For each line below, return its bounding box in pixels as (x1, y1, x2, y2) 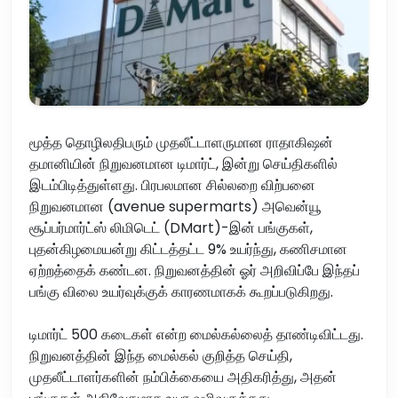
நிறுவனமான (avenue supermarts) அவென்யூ (29, 195, 322, 217)
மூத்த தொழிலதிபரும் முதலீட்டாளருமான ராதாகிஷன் (29, 131, 333, 153)
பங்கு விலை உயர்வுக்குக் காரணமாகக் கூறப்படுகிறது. (29, 281, 333, 302)
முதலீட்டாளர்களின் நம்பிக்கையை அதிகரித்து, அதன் (29, 366, 337, 387)
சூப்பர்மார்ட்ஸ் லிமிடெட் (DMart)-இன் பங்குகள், (29, 217, 313, 238)
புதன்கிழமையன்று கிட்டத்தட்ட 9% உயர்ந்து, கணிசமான (29, 238, 347, 259)
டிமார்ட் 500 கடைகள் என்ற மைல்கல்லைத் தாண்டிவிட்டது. (29, 323, 363, 345)
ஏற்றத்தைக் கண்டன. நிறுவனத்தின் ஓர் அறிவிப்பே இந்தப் (29, 259, 360, 281)
